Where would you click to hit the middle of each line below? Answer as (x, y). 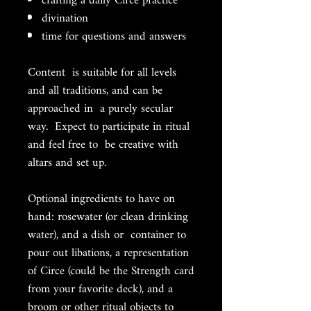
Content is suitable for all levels (102, 73)
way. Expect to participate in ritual (109, 127)
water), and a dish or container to (107, 235)
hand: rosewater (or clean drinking (108, 217)
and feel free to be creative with (103, 145)
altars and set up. (67, 163)
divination (65, 18)
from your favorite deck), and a (100, 289)
